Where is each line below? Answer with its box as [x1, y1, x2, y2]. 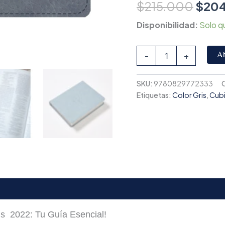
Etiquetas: [137, 90, 172, 99]
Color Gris [172, 90, 206, 99]
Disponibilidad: [137, 19, 198, 30]
